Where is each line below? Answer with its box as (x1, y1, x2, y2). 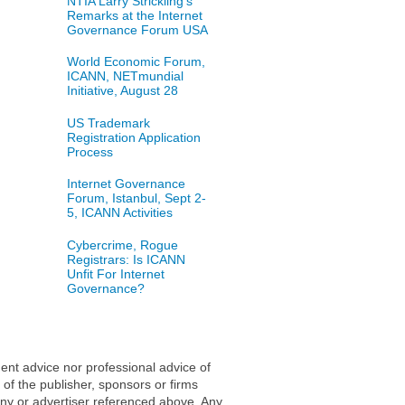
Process (66, 144, 113, 159)
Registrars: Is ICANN (66, 252, 185, 268)
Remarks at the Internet (66, 7, 202, 23)
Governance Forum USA (66, 22, 208, 37)
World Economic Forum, (66, 54, 205, 70)
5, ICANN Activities (66, 205, 173, 221)
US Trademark (66, 115, 150, 130)
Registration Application (66, 129, 201, 145)
